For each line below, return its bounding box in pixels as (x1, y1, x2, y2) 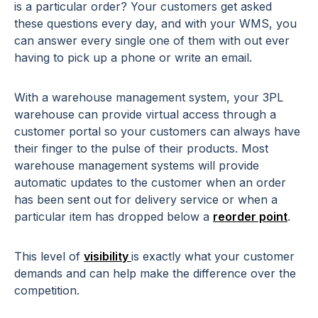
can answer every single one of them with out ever (14, 33, 290, 48)
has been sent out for (14, 192, 135, 207)
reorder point (213, 209, 287, 224)
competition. (14, 283, 79, 298)
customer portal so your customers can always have (14, 124, 300, 139)
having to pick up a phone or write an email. (14, 50, 252, 65)
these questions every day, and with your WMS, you (14, 16, 297, 31)
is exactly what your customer (131, 249, 295, 264)
